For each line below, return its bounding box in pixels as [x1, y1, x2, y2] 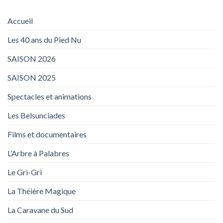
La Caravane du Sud [7, 205, 73, 215]
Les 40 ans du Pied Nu [7, 35, 81, 45]
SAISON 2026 [7, 54, 56, 64]
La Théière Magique [7, 186, 76, 196]
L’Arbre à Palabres [7, 148, 69, 158]
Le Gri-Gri [7, 167, 42, 177]
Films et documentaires [7, 129, 87, 139]
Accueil [7, 16, 33, 26]
